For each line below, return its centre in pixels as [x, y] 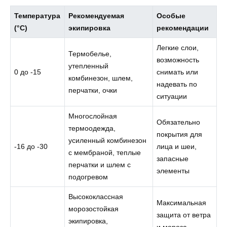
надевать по [177, 84]
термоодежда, [92, 128]
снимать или [178, 72]
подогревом [88, 177]
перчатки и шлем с [100, 165]
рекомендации [183, 28]
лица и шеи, [177, 147]
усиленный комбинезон [108, 141]
